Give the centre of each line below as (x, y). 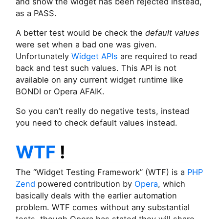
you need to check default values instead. (97, 123)
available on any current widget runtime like (99, 80)
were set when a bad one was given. (86, 44)
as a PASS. (36, 13)
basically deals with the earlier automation (96, 196)
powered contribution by (85, 184)
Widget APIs (95, 56)
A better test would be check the (80, 33)
